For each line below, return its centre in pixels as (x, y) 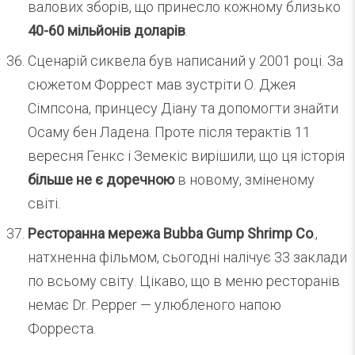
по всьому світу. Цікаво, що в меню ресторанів (184, 281)
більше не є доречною (101, 179)
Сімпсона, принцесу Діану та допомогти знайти (183, 108)
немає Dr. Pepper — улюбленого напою (155, 304)
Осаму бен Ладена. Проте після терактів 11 (169, 132)
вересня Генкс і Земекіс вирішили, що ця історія (186, 155)
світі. (44, 203)
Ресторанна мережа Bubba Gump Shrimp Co (170, 233)
